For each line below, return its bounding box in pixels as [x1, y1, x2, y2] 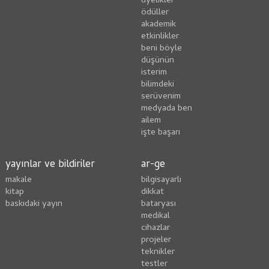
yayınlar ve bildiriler [5, 156, 95, 174]
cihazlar [141, 220, 170, 235]
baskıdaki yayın [5, 196, 62, 211]
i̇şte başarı [141, 125, 180, 140]
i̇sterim [141, 65, 167, 80]
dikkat [141, 184, 164, 199]
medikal [141, 208, 170, 223]
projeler [141, 232, 171, 247]
